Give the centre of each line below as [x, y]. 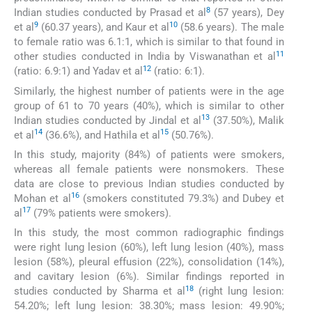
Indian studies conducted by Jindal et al [108, 120]
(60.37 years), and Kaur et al [104, 28]
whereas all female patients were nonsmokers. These [149, 169]
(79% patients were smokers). [101, 213]
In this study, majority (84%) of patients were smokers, [149, 154]
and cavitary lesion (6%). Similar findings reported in [149, 277]
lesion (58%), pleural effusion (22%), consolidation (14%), [149, 262]
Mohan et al [42, 198]
